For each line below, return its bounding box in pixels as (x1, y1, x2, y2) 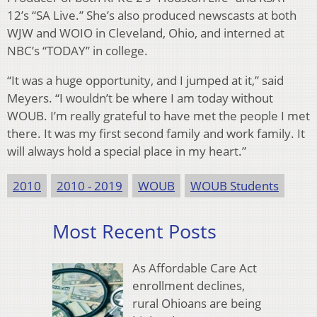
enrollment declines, (132, 277, 245, 294)
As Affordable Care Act (132, 260, 257, 277)
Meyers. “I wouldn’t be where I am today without (7, 89, 273, 106)
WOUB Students (190, 177, 279, 194)
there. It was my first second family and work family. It (7, 125, 305, 142)
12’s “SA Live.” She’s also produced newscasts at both (7, 6, 296, 23)
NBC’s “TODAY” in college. (7, 42, 148, 59)
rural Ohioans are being (132, 295, 261, 312)
